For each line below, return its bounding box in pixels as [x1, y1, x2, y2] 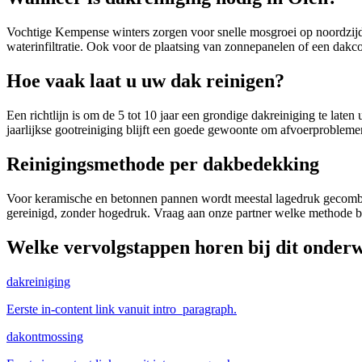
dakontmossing [6, 329, 83, 343]
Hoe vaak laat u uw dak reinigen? [6, 70, 284, 92]
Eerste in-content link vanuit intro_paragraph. [6, 301, 237, 316]
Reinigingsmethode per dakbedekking [6, 154, 319, 175]
